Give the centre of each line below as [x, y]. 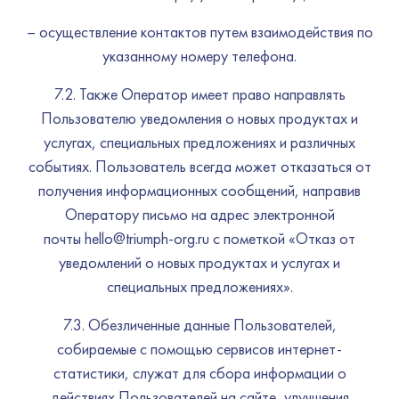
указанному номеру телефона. [199, 56]
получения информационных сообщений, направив [199, 190]
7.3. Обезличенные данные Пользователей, [199, 325]
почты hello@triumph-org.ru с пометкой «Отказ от [199, 238]
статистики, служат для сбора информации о [199, 373]
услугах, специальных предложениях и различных [199, 142]
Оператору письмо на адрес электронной [199, 214]
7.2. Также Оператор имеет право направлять [199, 94]
